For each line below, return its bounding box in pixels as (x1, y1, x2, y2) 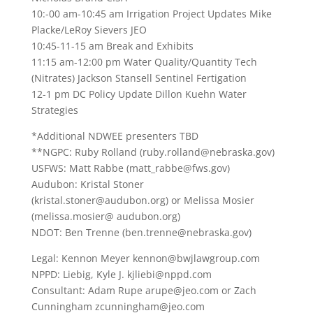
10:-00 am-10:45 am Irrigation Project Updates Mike (31, 6, 272, 20)
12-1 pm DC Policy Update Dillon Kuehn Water (31, 87, 247, 101)
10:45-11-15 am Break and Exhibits (31, 38, 194, 52)
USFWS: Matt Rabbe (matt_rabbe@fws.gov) (31, 161, 230, 175)
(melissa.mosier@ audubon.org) (31, 209, 180, 223)
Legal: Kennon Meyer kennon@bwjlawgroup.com (31, 251, 260, 265)
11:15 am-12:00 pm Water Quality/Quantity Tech (31, 54, 257, 68)
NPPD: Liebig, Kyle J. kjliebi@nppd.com (31, 267, 212, 281)
